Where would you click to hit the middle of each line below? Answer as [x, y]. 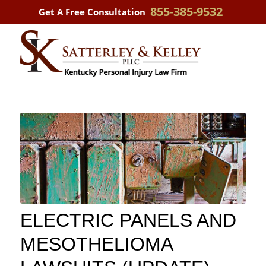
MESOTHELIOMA [96, 244]
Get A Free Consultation [92, 12]
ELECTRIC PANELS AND [128, 220]
